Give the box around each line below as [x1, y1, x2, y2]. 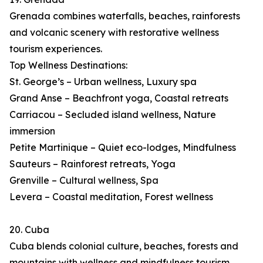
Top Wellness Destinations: [9, 59, 127, 72]
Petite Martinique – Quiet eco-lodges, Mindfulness [9, 141, 236, 154]
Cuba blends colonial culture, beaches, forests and [9, 240, 238, 252]
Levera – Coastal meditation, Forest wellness [9, 191, 213, 203]
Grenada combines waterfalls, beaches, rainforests [9, 10, 240, 22]
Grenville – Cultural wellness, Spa [9, 174, 159, 187]
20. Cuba [9, 224, 49, 236]
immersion [9, 125, 55, 137]
